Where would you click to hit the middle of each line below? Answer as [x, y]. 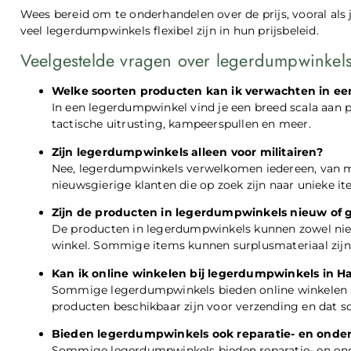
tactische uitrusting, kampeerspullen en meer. [181, 124]
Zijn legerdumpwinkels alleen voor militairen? [187, 152]
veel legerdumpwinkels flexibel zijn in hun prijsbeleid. [169, 30]
